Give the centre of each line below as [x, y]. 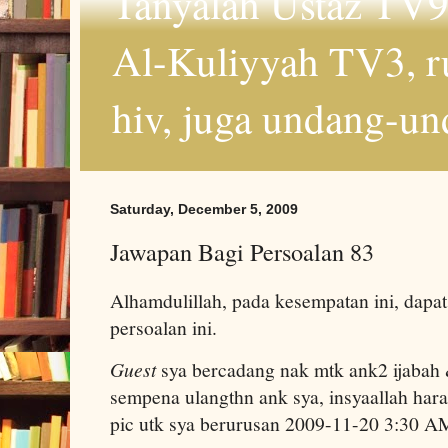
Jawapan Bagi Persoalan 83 [242, 251]
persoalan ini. [163, 327]
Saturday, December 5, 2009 [204, 208]
